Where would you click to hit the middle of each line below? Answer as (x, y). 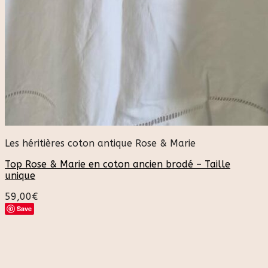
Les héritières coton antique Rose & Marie (100, 143)
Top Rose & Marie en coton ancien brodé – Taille (118, 164)
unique (20, 175)
